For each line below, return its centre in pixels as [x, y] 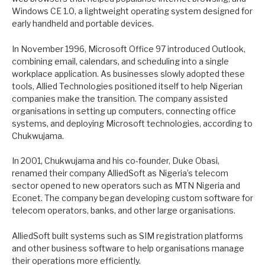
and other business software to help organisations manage [128, 248]
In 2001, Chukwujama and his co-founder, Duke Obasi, [116, 161]
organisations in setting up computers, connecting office [124, 111]
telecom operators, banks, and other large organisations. [125, 211]
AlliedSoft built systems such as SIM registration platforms [127, 236]
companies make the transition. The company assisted [120, 98]
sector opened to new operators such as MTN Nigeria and [126, 186]
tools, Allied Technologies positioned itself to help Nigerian [127, 86]
